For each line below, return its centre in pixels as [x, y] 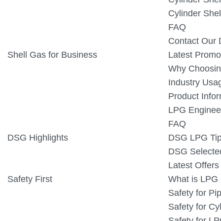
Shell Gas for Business [52, 55]
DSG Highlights [38, 138]
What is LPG [193, 179]
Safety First [30, 179]
